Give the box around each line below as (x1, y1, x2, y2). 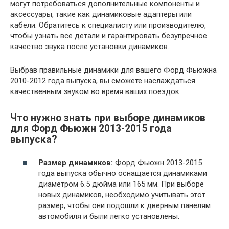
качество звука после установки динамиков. (10, 42, 169, 52)
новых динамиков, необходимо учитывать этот (38, 190, 205, 199)
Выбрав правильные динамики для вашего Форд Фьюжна (10, 65, 217, 75)
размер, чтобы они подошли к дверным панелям (38, 201, 211, 210)
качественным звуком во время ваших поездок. (10, 87, 181, 97)
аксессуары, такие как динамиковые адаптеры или (10, 10, 192, 19)
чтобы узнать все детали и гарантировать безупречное (10, 31, 207, 41)
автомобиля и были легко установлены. (38, 212, 179, 221)
